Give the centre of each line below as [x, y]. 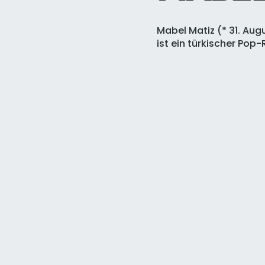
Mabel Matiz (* [193, 31]
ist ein [172, 44]
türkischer [211, 44]
